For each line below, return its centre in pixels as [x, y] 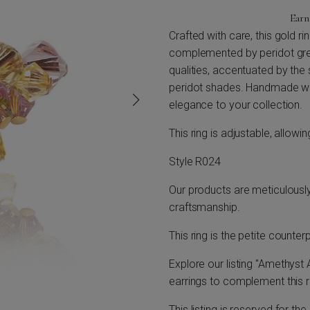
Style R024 [195, 162]
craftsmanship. [204, 207]
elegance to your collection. [236, 105]
